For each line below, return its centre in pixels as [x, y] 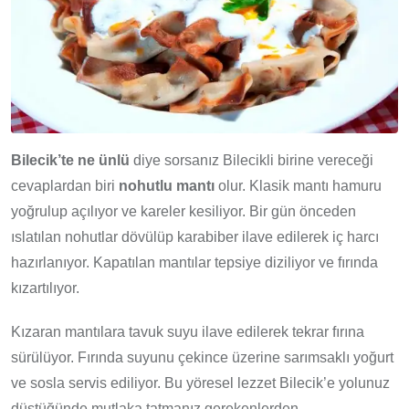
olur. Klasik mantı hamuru [298, 185]
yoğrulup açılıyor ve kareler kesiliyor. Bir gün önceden [184, 211]
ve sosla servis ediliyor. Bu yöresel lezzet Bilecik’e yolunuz [200, 383]
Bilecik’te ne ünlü [70, 160]
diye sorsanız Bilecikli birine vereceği [252, 160]
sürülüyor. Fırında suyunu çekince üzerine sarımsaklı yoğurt [202, 357]
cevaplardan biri [65, 185]
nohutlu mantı [167, 185]
